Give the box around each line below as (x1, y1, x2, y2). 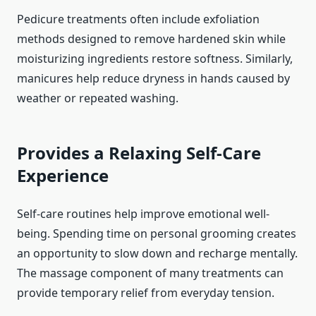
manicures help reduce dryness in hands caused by (17, 71, 290, 87)
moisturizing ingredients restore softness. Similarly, (17, 51, 293, 67)
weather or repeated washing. (17, 90, 178, 107)
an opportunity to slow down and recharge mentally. (17, 245, 298, 262)
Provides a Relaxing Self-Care (17, 141, 261, 165)
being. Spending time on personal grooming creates (17, 226, 296, 242)
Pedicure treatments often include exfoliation (17, 11, 260, 28)
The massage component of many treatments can (17, 265, 284, 281)
